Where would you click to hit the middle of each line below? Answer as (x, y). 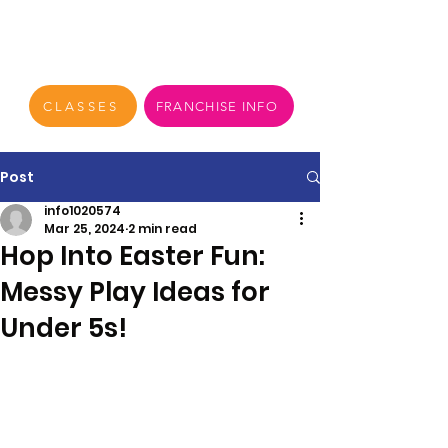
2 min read (162, 228)
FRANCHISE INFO (217, 106)
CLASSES (81, 106)
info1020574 (82, 210)
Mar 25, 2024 (84, 228)
